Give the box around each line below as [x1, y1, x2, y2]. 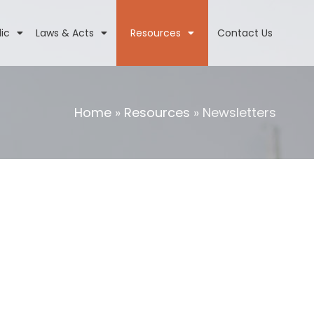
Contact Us [217, 26, 273, 40]
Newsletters [203, 103, 277, 121]
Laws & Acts [36, 26, 95, 40]
